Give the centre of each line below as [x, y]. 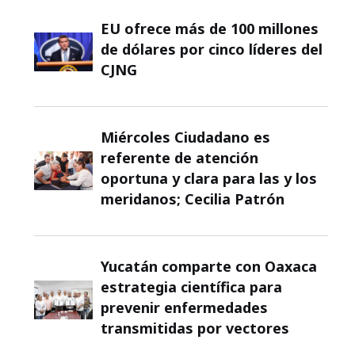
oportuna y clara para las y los [209, 178]
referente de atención [180, 157]
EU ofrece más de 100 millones [210, 28]
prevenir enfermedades [185, 307]
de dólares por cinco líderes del [212, 49]
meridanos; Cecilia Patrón [193, 198]
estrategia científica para [192, 286]
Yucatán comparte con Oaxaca [209, 266]
